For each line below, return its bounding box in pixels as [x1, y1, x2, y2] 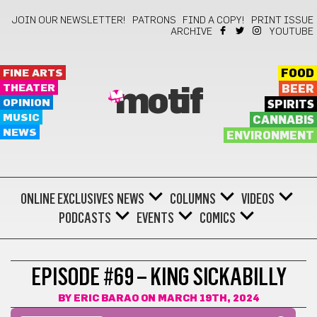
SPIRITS [267, 99, 314, 110]
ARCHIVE [171, 27, 212, 37]
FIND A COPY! [183, 16, 245, 25]
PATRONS [132, 16, 176, 25]
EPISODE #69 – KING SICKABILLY [30, 262, 287, 292]
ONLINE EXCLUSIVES [20, 190, 114, 207]
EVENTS [137, 209, 174, 226]
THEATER [3, 83, 55, 93]
